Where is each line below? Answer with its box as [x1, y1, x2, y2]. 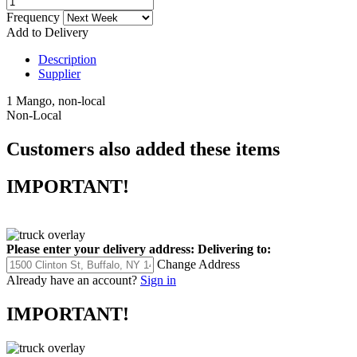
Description [38, 52, 96, 66]
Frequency [6, 10, 63, 24]
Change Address [157, 257, 240, 271]
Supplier [38, 66, 80, 80]
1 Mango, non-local [6, 93, 105, 108]
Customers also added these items [6, 138, 280, 159]
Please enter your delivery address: [6, 241, 194, 256]
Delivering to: [198, 241, 271, 256]
